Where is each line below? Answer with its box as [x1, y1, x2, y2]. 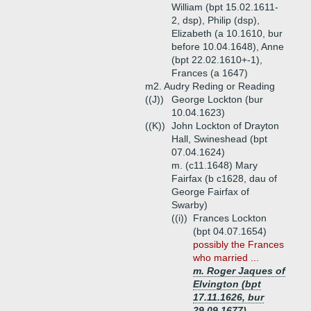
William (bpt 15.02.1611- [171, 1, 278, 12]
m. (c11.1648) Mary [171, 160, 258, 171]
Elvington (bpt [193, 278, 261, 289]
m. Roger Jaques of [193, 265, 285, 276]
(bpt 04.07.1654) [193, 226, 267, 237]
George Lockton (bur [171, 94, 263, 105]
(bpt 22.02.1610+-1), [171, 54, 262, 65]
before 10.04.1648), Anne [171, 41, 284, 52]
